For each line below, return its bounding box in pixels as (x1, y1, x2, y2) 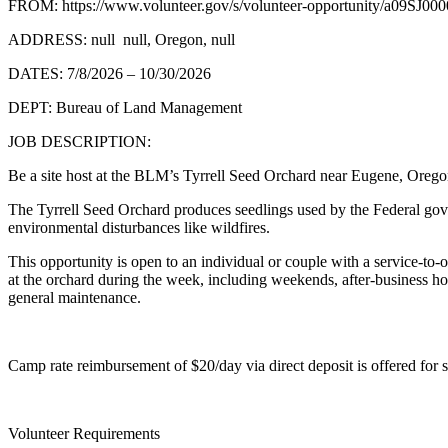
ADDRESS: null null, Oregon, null (8, 30, 235, 48)
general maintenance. (8, 288, 141, 306)
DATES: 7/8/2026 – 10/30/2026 (8, 64, 211, 82)
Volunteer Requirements (8, 424, 160, 442)
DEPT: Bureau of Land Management (8, 98, 242, 116)
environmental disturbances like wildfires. (8, 218, 270, 236)
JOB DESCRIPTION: (8, 132, 151, 150)
